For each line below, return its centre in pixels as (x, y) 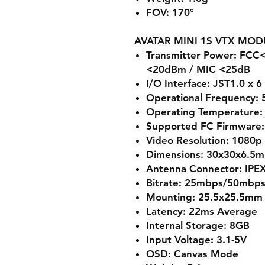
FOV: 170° (170, 12)
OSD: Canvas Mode (192, 254)
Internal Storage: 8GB (198, 225)
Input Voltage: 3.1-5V (196, 240)
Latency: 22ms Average (202, 211)
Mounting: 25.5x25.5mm (204, 197)
